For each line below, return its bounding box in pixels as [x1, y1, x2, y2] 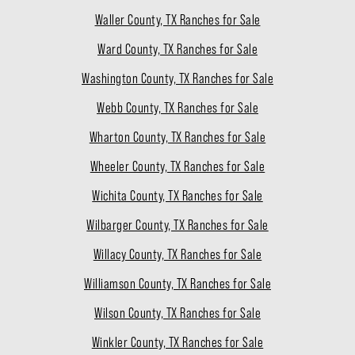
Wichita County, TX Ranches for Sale [92, 188, 263, 204]
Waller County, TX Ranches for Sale [94, 12, 261, 29]
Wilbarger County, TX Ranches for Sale [86, 217, 269, 234]
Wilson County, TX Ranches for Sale [94, 305, 261, 322]
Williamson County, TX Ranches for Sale [84, 276, 271, 292]
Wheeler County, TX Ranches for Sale [90, 158, 265, 175]
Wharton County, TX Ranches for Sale [89, 129, 266, 146]
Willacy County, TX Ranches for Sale [93, 246, 262, 263]
